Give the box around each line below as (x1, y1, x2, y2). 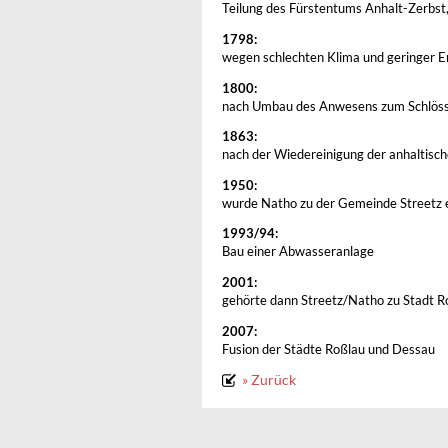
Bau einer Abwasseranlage (222, 244, 374, 260)
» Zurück (242, 371, 296, 389)
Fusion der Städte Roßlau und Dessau (222, 341, 435, 357)
